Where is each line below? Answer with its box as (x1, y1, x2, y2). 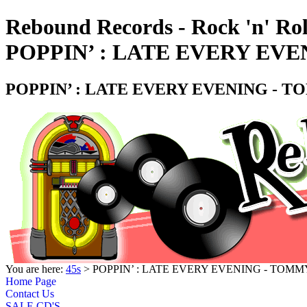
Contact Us (5, 287, 54, 299)
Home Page (5, 275, 56, 287)
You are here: (5, 262, 66, 275)
